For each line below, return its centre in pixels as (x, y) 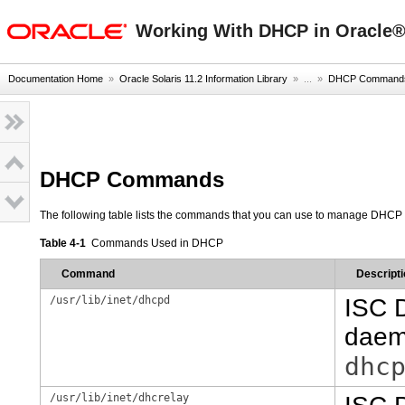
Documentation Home (56, 79)
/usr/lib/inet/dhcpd (110, 300)
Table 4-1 (66, 243)
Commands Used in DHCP (157, 243)
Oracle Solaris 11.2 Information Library (203, 79)
